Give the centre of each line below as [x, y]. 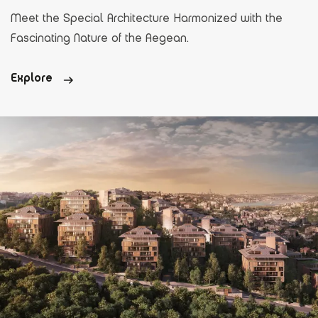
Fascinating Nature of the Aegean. [100, 38]
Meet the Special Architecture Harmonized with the [147, 18]
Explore [33, 78]
